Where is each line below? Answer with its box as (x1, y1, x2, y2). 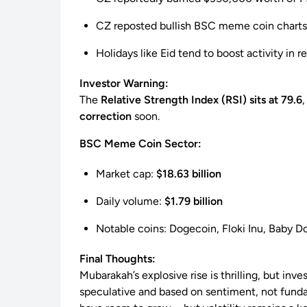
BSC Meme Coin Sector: (79, 137, 201, 151)
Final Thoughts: (79, 252, 156, 266)
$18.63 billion (156, 167, 221, 181)
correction (79, 110, 132, 123)
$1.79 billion (164, 195, 223, 208)
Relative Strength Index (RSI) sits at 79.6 (101, 93, 302, 107)
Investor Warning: (79, 77, 169, 90)
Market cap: (96, 167, 156, 181)
